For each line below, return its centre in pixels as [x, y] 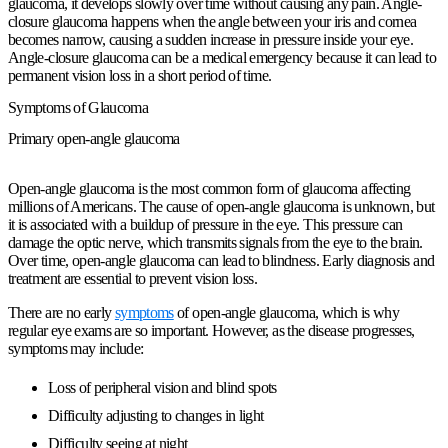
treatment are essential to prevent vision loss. [132, 278]
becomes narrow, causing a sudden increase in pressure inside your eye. [211, 40]
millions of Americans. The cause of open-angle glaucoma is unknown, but [221, 206]
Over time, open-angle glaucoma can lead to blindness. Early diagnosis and [221, 260]
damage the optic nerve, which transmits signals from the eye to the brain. [215, 242]
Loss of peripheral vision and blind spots [162, 387]
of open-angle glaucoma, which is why [286, 312]
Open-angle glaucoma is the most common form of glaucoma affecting [209, 188]
